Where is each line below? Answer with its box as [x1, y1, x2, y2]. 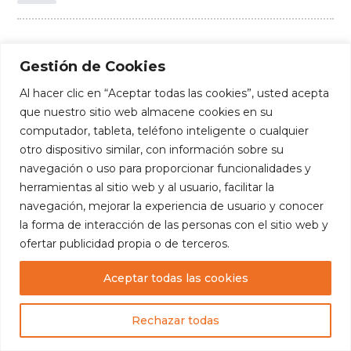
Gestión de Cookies [20, 57, 165, 75]
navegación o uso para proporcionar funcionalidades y [20, 161, 311, 175]
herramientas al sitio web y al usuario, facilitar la [20, 179, 274, 194]
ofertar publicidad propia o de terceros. [20, 236, 233, 251]
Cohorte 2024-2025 [70, 42, 179, 56]
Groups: [17, 42, 64, 56]
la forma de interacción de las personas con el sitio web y [20, 217, 328, 232]
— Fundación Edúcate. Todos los [110, 280, 302, 295]
